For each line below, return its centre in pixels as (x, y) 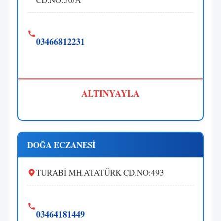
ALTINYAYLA (110, 93)
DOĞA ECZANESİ (61, 145)
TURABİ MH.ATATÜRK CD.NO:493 (100, 172)
